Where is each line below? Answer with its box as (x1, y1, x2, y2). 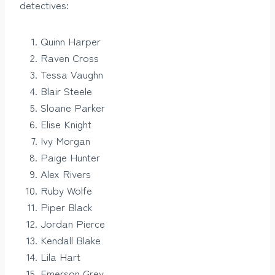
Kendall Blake (41, 232, 101, 248)
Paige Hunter (41, 149, 100, 165)
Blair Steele (41, 83, 92, 99)
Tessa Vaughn (41, 66, 103, 82)
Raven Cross (41, 50, 99, 66)
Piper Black (41, 199, 93, 215)
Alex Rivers (41, 166, 91, 182)
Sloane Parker (41, 99, 105, 115)
